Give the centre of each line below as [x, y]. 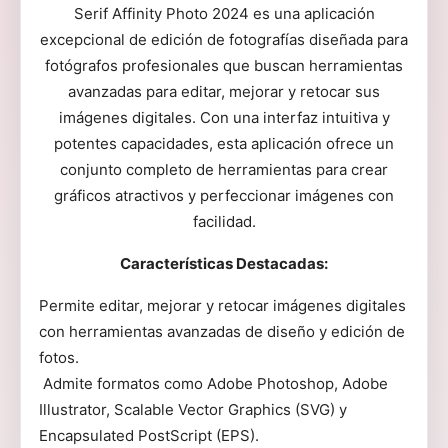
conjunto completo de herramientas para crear [224, 169]
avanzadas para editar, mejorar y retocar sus [224, 91]
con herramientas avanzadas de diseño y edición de [222, 331]
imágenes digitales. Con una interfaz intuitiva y [224, 117]
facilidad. [224, 221]
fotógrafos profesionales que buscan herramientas [224, 65]
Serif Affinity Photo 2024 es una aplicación [224, 13]
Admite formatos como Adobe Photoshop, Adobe [213, 383]
